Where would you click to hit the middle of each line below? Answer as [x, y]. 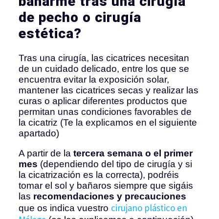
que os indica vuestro [65, 208]
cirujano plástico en [149, 208]
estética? [50, 34]
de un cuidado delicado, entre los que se [104, 69]
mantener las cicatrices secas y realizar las [109, 90]
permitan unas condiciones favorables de [105, 112]
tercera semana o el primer [133, 153]
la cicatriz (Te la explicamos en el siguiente [108, 123]
